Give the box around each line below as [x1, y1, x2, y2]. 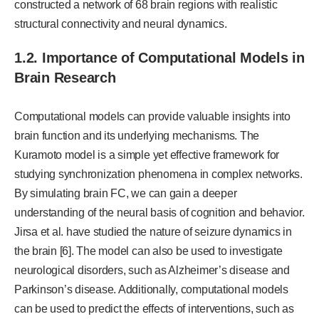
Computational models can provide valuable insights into [14, 110, 291, 122]
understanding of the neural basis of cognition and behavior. [14, 206, 305, 219]
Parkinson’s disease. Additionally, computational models [14, 283, 288, 296]
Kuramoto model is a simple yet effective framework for [14, 148, 280, 161]
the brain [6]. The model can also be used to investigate [14, 244, 283, 257]
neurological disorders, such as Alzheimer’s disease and [14, 263, 290, 276]
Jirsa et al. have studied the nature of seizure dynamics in [14, 225, 292, 238]
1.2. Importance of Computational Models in [14, 49, 305, 66]
